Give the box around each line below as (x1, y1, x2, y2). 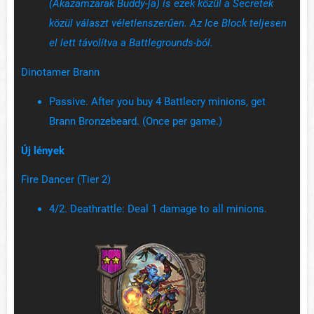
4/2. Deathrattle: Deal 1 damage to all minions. (49, 203, 270, 216)
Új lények (21, 144, 64, 158)
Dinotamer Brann (21, 66, 100, 79)
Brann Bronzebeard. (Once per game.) (49, 115, 225, 128)
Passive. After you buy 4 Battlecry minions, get (49, 95, 266, 109)
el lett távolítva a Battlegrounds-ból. (49, 36, 213, 50)
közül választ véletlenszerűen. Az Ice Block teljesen (49, 17, 287, 30)
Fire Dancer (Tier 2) (21, 173, 111, 186)
